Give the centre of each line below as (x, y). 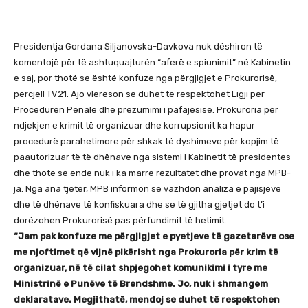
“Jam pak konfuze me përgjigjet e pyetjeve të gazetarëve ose (154, 236)
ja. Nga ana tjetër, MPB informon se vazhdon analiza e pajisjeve (147, 188)
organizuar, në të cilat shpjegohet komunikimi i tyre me (141, 267)
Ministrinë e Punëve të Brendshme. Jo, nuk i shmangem (141, 283)
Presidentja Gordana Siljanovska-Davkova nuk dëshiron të (138, 46)
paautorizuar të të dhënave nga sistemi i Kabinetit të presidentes (152, 157)
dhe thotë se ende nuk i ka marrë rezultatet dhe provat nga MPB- (152, 173)
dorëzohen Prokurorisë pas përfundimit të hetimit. (120, 220)
